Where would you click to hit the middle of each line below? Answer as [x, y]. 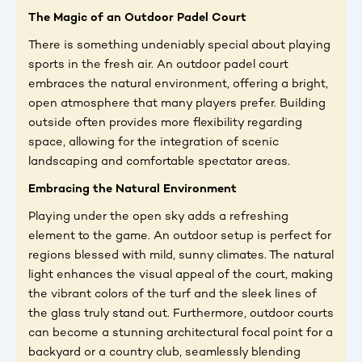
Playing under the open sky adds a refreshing [158, 217]
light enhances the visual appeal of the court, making [181, 275]
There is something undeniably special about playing [179, 46]
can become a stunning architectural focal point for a [181, 333]
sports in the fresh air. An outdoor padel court [158, 65]
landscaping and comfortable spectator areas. [159, 162]
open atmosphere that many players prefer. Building [177, 104]
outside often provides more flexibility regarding [165, 123]
